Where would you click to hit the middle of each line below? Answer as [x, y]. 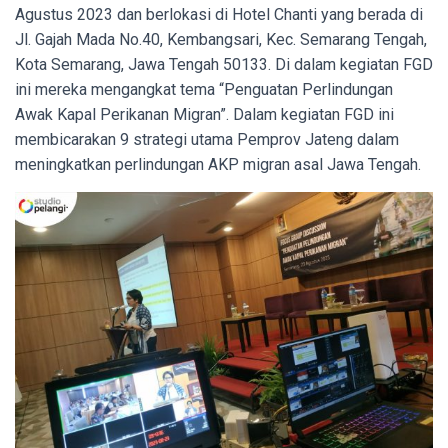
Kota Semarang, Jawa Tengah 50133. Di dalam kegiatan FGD [224, 64]
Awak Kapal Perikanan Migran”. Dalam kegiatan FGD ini [204, 114]
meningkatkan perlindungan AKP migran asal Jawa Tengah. [220, 164]
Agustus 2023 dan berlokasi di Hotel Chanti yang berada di [219, 14]
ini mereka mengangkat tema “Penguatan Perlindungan [204, 89]
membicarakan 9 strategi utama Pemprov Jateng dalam [207, 139]
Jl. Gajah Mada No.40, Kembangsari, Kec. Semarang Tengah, [221, 39]
